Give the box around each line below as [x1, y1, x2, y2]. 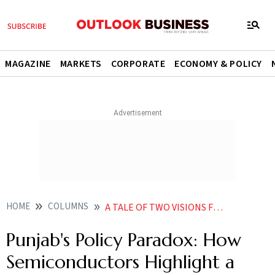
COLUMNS [48, 200, 88, 213]
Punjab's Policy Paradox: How [6, 228, 241, 251]
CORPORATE [111, 57, 166, 71]
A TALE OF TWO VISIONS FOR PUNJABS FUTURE [105, 201, 213, 214]
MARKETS [60, 57, 103, 71]
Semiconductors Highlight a [6, 250, 234, 273]
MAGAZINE [5, 57, 51, 71]
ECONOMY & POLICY [174, 57, 263, 71]
